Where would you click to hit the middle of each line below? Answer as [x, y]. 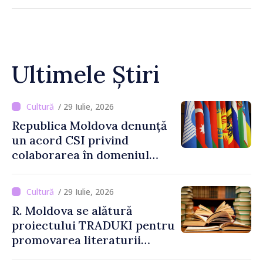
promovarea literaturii [76, 240]
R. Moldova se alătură [72, 210]
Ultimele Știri [86, 74]
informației [43, 169]
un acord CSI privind [70, 140]
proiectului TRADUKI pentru [93, 225]
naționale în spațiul [65, 254]
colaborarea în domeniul [80, 155]
